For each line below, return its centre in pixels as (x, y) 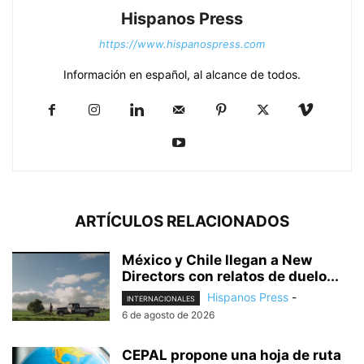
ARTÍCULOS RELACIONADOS (182, 221)
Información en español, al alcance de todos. (182, 74)
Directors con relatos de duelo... (230, 276)
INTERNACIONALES (161, 299)
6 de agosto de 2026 (168, 315)
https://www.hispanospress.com (182, 43)
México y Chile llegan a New (217, 260)
